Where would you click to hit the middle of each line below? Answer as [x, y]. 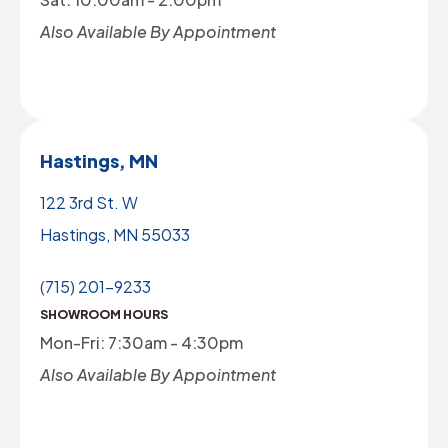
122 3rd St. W [89, 202]
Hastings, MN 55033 [115, 234]
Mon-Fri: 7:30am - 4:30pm [141, 342]
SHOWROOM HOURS [104, 314]
